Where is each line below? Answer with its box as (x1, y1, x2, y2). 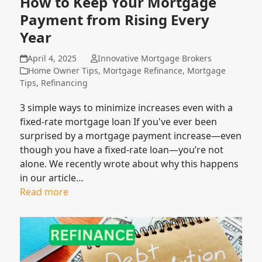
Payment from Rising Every (20, 10, 210, 30)
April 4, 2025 (27, 53, 77, 64)
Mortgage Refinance (103, 65, 183, 77)
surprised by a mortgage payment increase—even (20, 129, 242, 143)
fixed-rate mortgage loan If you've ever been (20, 115, 218, 129)
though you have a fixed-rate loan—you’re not (20, 143, 224, 157)
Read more (20, 185, 69, 199)
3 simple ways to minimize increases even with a (20, 101, 233, 115)
